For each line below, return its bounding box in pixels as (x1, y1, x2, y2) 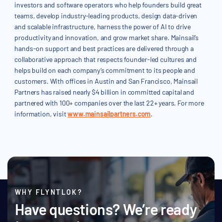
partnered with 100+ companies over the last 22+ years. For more (14, 99, 204, 108)
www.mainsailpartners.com (67, 110, 151, 118)
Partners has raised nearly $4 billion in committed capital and (14, 88, 194, 97)
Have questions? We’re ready (15, 200, 197, 219)
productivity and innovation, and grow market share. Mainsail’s (14, 33, 199, 42)
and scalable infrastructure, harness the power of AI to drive (14, 22, 191, 31)
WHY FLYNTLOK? (15, 188, 83, 197)
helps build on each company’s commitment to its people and (14, 66, 195, 75)
